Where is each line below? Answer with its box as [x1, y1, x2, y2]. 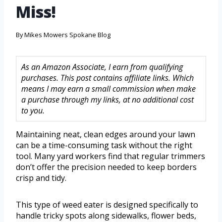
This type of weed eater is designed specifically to [16, 199, 198, 211]
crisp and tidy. [16, 172, 66, 184]
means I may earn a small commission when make [21, 83, 196, 95]
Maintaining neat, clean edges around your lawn [16, 129, 195, 140]
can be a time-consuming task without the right [16, 140, 192, 151]
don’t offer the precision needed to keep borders [16, 162, 197, 173]
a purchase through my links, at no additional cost [21, 94, 194, 106]
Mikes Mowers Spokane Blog [24, 30, 111, 40]
